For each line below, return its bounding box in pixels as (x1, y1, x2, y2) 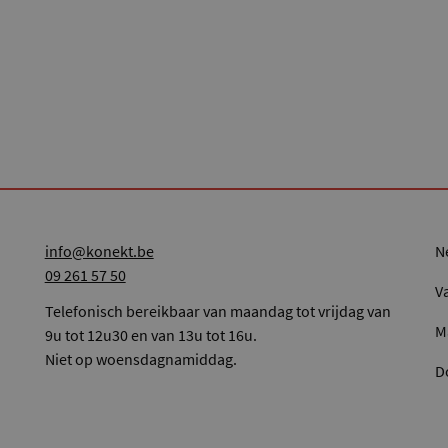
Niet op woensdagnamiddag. (44, 349, 237, 370)
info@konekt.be (44, 241, 154, 262)
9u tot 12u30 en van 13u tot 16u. (44, 325, 257, 346)
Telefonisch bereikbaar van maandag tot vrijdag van (44, 301, 391, 322)
